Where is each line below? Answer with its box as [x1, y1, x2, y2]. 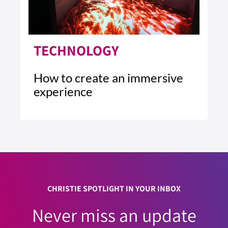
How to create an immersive [34, 70, 183, 85]
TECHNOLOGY [34, 41, 119, 60]
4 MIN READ [34, 120, 79, 130]
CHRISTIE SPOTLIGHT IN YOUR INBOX [47, 183, 181, 194]
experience [34, 84, 93, 99]
